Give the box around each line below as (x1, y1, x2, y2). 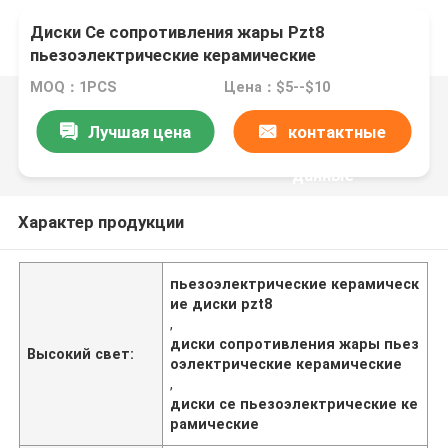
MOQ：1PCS (30, 79, 118, 96)
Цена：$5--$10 (223, 79, 330, 96)
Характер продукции (17, 211, 184, 232)
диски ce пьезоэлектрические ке (170, 395, 419, 412)
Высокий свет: (27, 345, 135, 362)
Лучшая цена (87, 121, 191, 142)
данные (291, 164, 354, 185)
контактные (287, 121, 386, 142)
